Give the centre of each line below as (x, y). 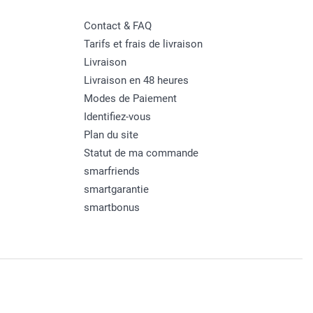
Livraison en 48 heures (136, 80)
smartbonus (111, 207)
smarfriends (111, 171)
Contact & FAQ (117, 26)
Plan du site (111, 134)
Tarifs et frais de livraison (143, 44)
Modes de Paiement (130, 98)
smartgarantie (116, 189)
